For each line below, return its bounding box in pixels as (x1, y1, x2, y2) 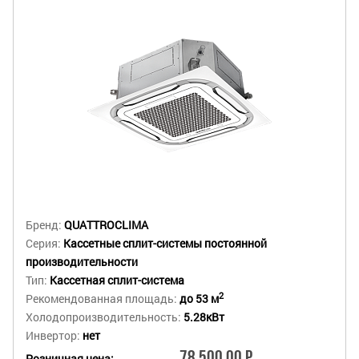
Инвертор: (26, 327, 83, 343)
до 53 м (179, 290, 219, 306)
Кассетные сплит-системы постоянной (63, 235, 267, 251)
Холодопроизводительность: (26, 309, 184, 325)
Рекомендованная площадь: (26, 290, 179, 306)
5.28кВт (184, 309, 224, 325)
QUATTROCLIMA (64, 216, 148, 232)
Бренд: (26, 216, 64, 232)
